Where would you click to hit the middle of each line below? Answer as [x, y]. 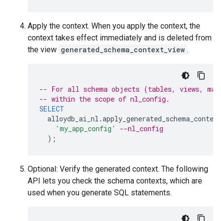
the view [43, 50]
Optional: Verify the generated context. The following [118, 169]
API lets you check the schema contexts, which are [115, 181]
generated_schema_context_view [123, 50]
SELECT [52, 109]
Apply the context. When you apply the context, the [114, 26]
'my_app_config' [86, 129]
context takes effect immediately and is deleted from [120, 38]
